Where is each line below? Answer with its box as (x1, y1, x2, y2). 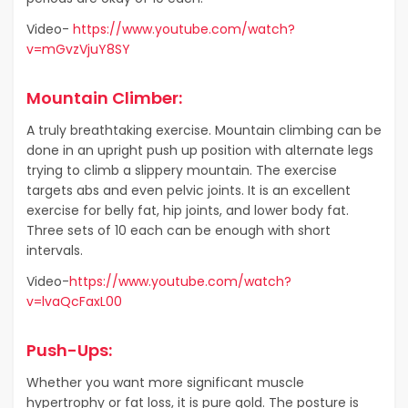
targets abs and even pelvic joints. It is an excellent (26, 180, 351, 199)
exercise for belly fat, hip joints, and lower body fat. (26, 200, 349, 219)
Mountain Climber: (26, 86, 182, 109)
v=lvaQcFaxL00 (26, 291, 122, 311)
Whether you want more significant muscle (26, 372, 304, 392)
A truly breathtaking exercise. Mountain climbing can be (26, 120, 382, 139)
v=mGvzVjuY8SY (26, 39, 130, 58)
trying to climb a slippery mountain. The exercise (26, 160, 337, 179)
